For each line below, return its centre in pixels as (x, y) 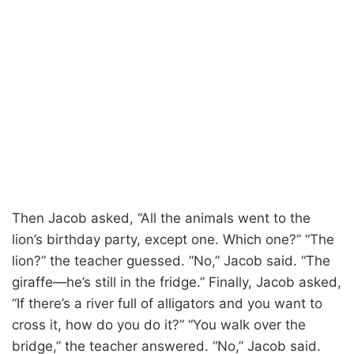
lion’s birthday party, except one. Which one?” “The (173, 240)
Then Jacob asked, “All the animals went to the (161, 218)
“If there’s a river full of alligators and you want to (167, 304)
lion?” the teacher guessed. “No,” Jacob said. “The (171, 261)
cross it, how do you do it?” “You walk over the (159, 325)
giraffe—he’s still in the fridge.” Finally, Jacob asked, (177, 282)
